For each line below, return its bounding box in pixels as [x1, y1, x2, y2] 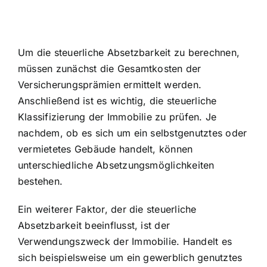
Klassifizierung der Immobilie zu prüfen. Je [18, 110, 217, 123]
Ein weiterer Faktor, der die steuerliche [18, 203, 197, 215]
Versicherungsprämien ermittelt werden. [18, 78, 202, 91]
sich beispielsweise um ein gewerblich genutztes [18, 251, 243, 263]
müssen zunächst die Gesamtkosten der [18, 62, 201, 74]
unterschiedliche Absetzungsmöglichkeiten [18, 159, 215, 171]
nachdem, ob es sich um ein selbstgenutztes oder [18, 126, 247, 139]
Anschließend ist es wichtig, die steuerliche [18, 94, 217, 107]
